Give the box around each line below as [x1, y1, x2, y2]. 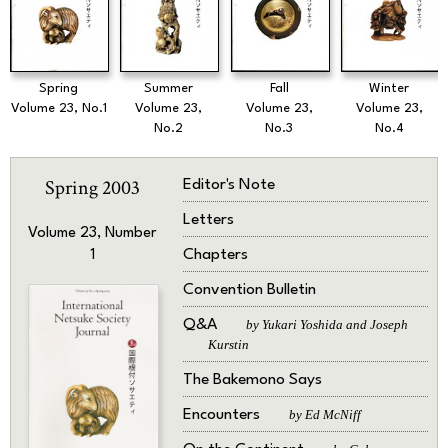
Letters [182, 212, 234, 229]
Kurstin [207, 337, 249, 353]
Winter [369, 81, 410, 95]
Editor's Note [182, 177, 275, 194]
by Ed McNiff [288, 407, 361, 423]
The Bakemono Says [182, 372, 322, 389]
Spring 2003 [44, 175, 140, 202]
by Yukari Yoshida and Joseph [245, 317, 408, 333]
